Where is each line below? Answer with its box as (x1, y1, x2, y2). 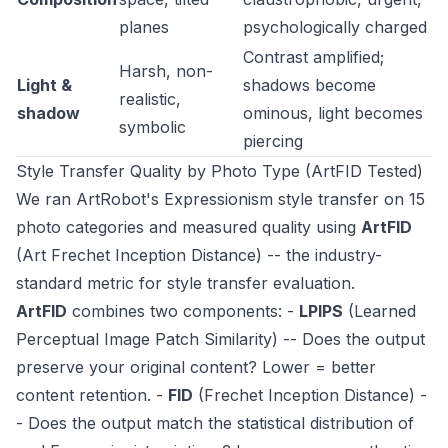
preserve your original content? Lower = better (16, 357, 376, 378)
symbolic (119, 117, 186, 138)
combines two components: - (67, 301, 299, 322)
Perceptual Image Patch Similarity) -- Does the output (16, 329, 425, 350)
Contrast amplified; (243, 47, 384, 68)
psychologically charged (243, 17, 427, 38)
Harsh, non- (119, 61, 213, 82)
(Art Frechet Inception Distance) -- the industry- (16, 245, 382, 266)
